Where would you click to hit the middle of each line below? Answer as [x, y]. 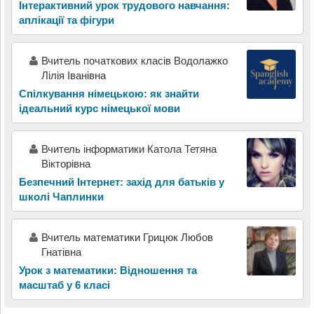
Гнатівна [61, 252]
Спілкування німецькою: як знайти [109, 93]
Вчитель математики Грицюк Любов [127, 237]
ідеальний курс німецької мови [99, 108]
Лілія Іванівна [73, 75]
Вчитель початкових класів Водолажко [134, 60]
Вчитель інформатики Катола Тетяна [129, 149]
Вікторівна [66, 163]
